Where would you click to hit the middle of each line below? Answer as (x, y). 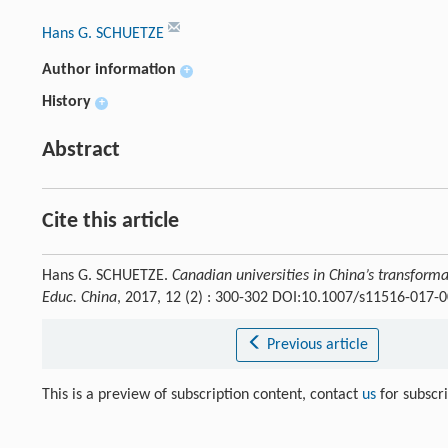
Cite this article (110, 221)
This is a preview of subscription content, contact (202, 395)
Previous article (317, 345)
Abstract (81, 150)
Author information (109, 70)
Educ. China (79, 298)
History (66, 102)
